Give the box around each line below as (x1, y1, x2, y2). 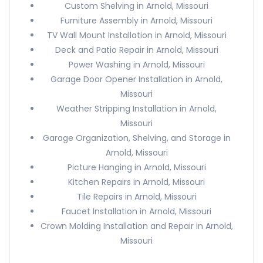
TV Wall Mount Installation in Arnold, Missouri (46, 29, 227, 41)
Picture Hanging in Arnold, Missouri (67, 161, 206, 173)
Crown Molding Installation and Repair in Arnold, (40, 220, 233, 232)
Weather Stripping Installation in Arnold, (56, 103, 217, 114)
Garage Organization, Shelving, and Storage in (42, 132, 231, 144)
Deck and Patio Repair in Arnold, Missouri (55, 44, 218, 56)
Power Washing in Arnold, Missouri (68, 59, 205, 70)
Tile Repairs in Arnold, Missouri (76, 191, 197, 203)
